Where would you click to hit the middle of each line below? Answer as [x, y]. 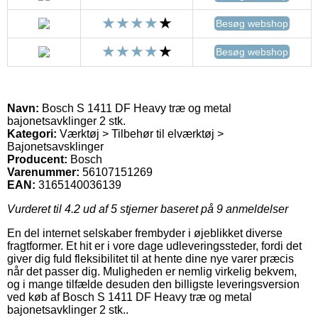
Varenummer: [43, 172]
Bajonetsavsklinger [55, 146]
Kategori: [32, 133]
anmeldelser [256, 209]
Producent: [37, 159]
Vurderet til [36, 209]
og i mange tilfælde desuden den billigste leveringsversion [153, 284]
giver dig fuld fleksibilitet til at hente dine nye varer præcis [150, 258]
